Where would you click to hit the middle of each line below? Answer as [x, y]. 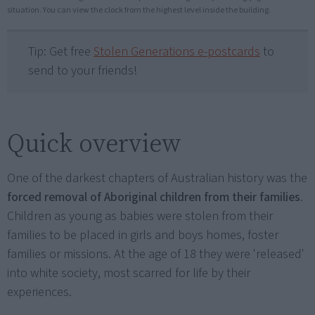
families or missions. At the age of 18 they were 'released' [156, 255]
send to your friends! [83, 71]
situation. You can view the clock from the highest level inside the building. [139, 11]
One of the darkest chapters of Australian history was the [157, 179]
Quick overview [94, 143]
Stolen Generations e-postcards [177, 52]
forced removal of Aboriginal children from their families [154, 198]
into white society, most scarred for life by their [129, 274]
